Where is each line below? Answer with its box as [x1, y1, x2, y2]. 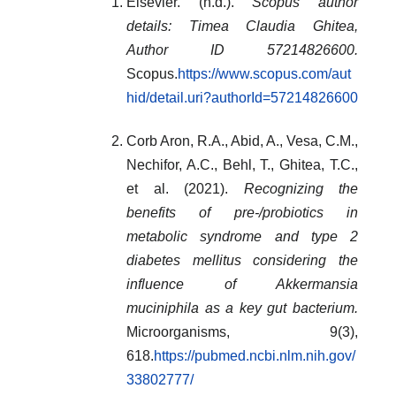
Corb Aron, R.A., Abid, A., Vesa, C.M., [126, 133, 358, 149]
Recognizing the [243, 181, 358, 197]
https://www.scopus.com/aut [178, 66, 351, 82]
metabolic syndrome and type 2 [126, 229, 358, 245]
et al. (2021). [126, 181, 244, 197]
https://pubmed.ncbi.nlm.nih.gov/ [154, 348, 355, 364]
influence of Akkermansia [126, 277, 358, 293]
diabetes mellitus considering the [126, 253, 358, 269]
